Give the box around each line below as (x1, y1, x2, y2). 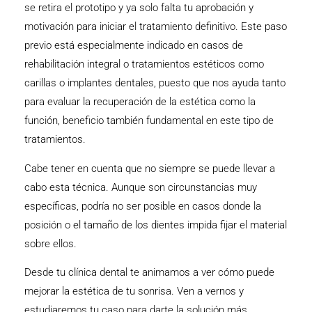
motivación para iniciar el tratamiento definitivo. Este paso (24, 20, 287, 33)
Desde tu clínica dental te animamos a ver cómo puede (24, 265, 274, 279)
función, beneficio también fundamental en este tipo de (24, 114, 274, 127)
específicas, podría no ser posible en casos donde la (24, 199, 261, 212)
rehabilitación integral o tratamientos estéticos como (24, 58, 264, 71)
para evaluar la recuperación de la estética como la (24, 95, 256, 109)
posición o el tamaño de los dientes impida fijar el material (24, 218, 287, 231)
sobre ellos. (24, 237, 77, 250)
